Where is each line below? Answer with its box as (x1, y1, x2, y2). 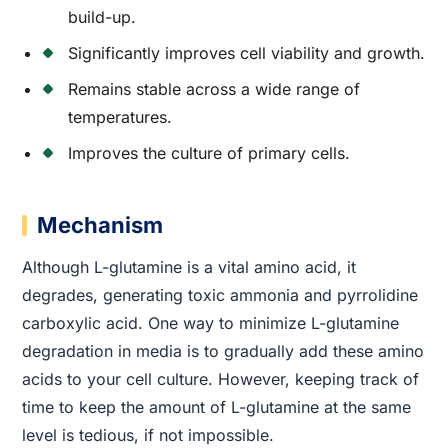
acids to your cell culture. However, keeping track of (22, 368, 420, 389)
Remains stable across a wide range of (68, 79, 361, 100)
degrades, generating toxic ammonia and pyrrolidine (22, 284, 419, 305)
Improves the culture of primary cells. (68, 143, 351, 164)
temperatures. (68, 107, 173, 128)
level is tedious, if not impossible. (22, 424, 275, 445)
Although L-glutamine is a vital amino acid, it (22, 256, 357, 277)
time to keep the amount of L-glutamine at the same (22, 396, 412, 417)
